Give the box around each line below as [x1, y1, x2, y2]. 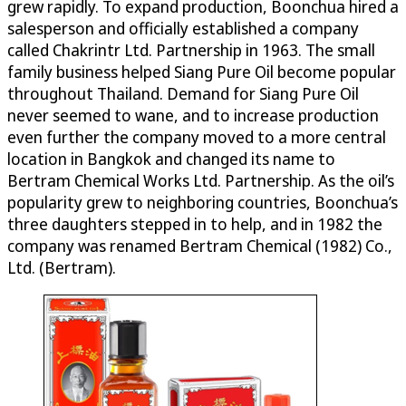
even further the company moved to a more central [7, 125, 386, 148]
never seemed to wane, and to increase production [7, 103, 379, 126]
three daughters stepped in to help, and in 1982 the [7, 212, 382, 235]
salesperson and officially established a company [7, 16, 359, 39]
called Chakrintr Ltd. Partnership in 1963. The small [7, 38, 375, 61]
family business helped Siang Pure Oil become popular [7, 60, 396, 82]
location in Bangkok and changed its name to [7, 147, 335, 169]
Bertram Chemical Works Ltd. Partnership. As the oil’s [7, 169, 394, 191]
